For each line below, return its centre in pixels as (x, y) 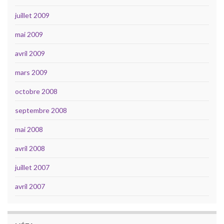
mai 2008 (29, 129)
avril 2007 (30, 186)
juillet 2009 (32, 15)
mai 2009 (29, 34)
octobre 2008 (36, 91)
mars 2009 (31, 72)
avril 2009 (30, 53)
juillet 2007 (32, 167)
